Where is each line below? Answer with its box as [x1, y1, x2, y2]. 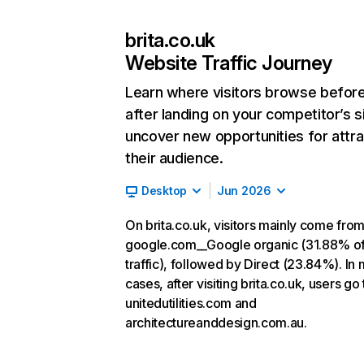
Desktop [141, 184, 188, 197]
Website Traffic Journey [125, 51, 332, 75]
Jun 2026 [217, 184, 271, 197]
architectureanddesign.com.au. [125, 314, 307, 331]
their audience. [125, 149, 223, 167]
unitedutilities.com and [125, 295, 257, 311]
